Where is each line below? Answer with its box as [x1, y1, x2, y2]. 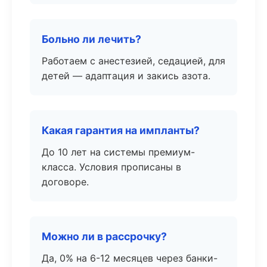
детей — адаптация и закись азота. [42, 70, 210, 82]
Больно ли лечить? [42, 33, 141, 45]
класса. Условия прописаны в [42, 161, 181, 173]
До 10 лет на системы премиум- [42, 146, 195, 158]
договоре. [42, 176, 89, 188]
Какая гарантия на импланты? [42, 124, 200, 136]
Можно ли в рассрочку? [42, 230, 167, 243]
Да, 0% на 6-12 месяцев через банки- [42, 252, 218, 264]
